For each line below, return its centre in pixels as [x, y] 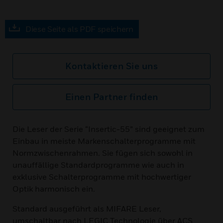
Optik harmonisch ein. [54, 189]
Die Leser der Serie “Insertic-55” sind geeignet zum [109, 129]
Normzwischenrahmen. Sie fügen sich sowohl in [103, 153]
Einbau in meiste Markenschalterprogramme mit [104, 141]
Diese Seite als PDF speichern [79, 29]
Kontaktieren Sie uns [111, 66]
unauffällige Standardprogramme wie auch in [98, 165]
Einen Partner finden [111, 97]
